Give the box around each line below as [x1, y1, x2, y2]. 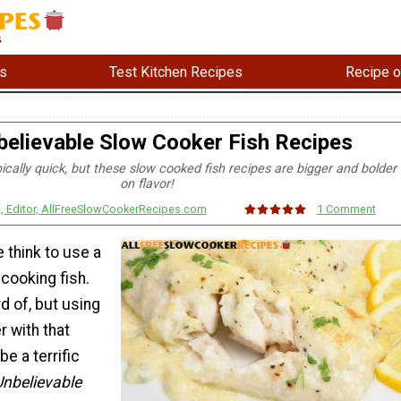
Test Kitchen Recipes [109, 63, 243, 81]
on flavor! [120, 176, 174, 192]
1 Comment [316, 202, 376, 216]
